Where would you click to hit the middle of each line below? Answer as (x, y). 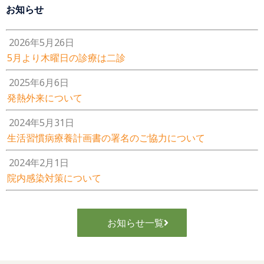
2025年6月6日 (39, 82)
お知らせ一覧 (136, 223)
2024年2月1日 (39, 163)
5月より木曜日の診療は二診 (66, 58)
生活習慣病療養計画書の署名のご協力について (106, 138)
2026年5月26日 (41, 42)
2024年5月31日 (41, 123)
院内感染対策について (54, 178)
